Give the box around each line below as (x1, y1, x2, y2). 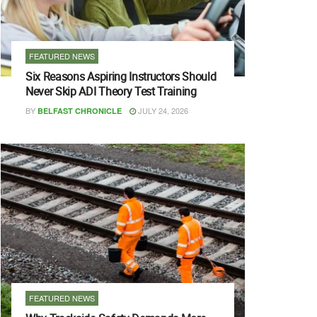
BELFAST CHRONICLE (38, 105, 122, 117)
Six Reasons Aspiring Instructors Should (25, 69, 217, 85)
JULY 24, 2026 (136, 105, 188, 117)
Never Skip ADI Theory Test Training (25, 83, 197, 100)
